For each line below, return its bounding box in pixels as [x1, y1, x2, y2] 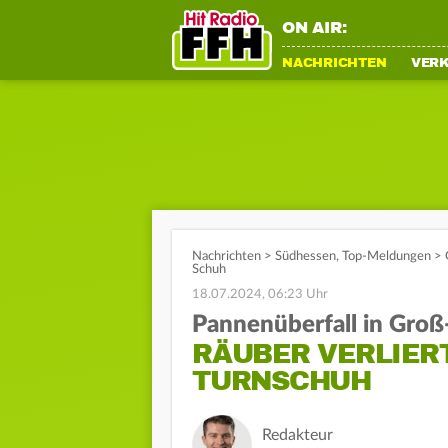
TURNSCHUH [192, 364, 371, 398]
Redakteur [262, 427, 333, 443]
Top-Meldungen [342, 250, 431, 263]
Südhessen [275, 250, 336, 263]
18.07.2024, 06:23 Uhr [192, 288, 328, 301]
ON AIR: [282, 18, 347, 38]
